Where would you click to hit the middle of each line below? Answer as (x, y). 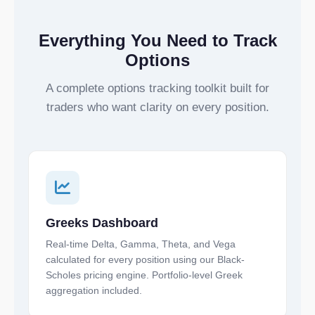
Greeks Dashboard (102, 223)
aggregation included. (94, 290)
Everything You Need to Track (157, 40)
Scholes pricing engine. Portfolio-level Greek (144, 275)
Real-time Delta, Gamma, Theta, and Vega (141, 244)
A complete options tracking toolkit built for (157, 88)
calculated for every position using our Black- (145, 259)
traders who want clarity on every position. (157, 107)
